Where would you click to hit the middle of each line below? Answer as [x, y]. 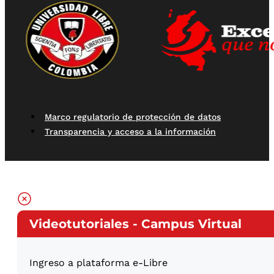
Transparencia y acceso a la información [130, 131]
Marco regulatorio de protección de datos [133, 117]
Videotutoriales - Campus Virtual [135, 224]
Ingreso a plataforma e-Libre [98, 262]
